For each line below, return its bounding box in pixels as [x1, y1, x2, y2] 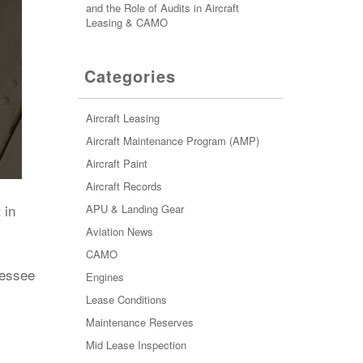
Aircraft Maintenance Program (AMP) [85, 133, 259, 148]
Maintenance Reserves [85, 314, 194, 330]
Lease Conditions [85, 292, 167, 307]
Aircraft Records [85, 178, 162, 194]
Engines [85, 269, 124, 284]
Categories [83, 64, 176, 88]
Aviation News [85, 224, 153, 239]
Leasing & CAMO [85, 15, 168, 30]
